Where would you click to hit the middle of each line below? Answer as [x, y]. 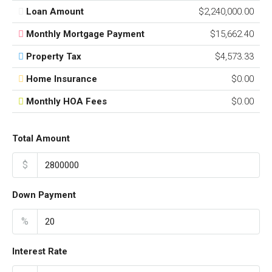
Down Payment [44, 195]
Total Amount [41, 139]
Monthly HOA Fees [66, 102]
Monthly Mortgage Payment [85, 34]
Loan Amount [55, 12]
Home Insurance [62, 79]
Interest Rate [40, 252]
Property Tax [54, 57]
